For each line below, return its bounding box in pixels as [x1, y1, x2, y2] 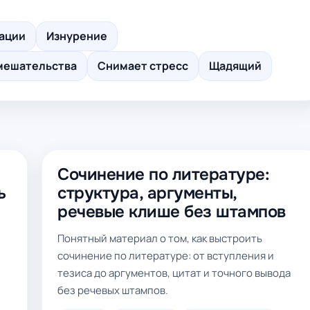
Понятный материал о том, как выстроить [57, 231, 262, 246]
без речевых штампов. [57, 283, 168, 298]
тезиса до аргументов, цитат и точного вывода [57, 266, 291, 280]
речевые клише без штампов [57, 201, 286, 222]
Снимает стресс [98, 58, 188, 73]
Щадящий [209, 58, 262, 73]
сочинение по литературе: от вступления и [57, 248, 274, 263]
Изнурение [46, 28, 107, 44]
